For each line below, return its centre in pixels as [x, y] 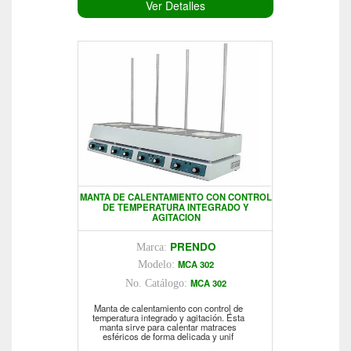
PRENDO [193, 247]
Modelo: [158, 265]
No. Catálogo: [158, 284]
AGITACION [176, 217]
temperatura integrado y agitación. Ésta [168, 318]
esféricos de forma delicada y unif [168, 337]
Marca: [153, 248]
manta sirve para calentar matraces [168, 327]
